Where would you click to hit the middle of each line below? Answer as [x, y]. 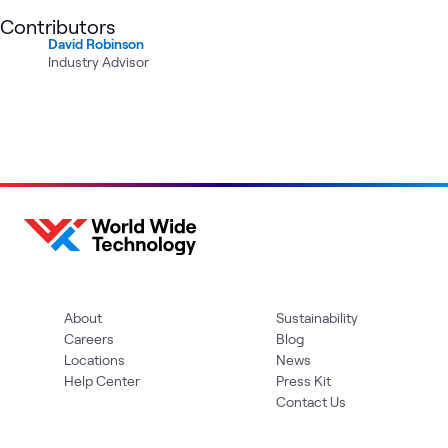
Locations [94, 359]
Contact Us [311, 401]
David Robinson [96, 43]
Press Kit [303, 380]
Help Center [102, 380]
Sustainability [317, 317]
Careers [89, 338]
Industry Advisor [98, 61]
